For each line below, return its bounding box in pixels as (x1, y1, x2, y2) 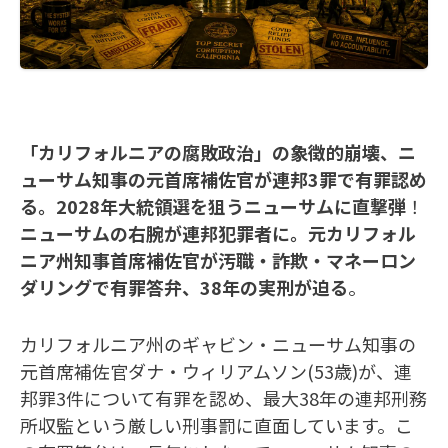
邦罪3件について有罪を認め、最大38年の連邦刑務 (20, 384, 427, 411)
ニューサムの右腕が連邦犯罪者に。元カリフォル (20, 219, 416, 246)
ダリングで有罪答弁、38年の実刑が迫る (20, 273, 348, 300)
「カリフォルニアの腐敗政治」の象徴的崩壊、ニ (20, 138, 416, 165)
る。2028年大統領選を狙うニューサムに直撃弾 (20, 192, 406, 219)
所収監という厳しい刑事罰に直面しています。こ (20, 411, 413, 438)
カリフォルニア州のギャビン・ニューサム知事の (20, 330, 416, 357)
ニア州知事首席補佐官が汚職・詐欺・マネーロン (20, 246, 416, 273)
